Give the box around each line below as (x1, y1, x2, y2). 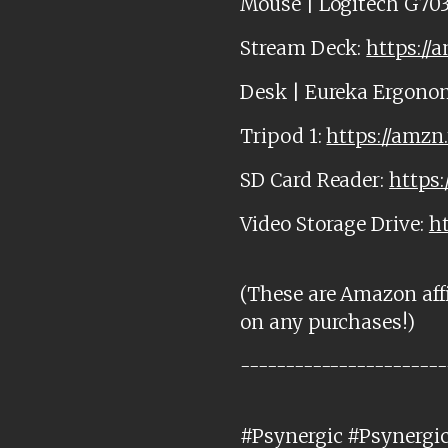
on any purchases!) (240, 310, 416, 335)
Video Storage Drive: (240, 212, 429, 237)
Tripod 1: (240, 124, 327, 149)
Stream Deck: (240, 36, 367, 61)
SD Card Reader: (240, 168, 390, 193)
